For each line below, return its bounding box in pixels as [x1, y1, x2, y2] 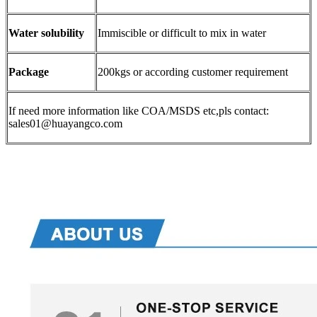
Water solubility [8, 26, 84, 39]
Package [8, 65, 49, 78]
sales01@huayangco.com [8, 117, 122, 129]
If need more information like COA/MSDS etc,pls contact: [8, 104, 269, 117]
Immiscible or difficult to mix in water [98, 26, 266, 39]
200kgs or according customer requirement [98, 65, 288, 78]
